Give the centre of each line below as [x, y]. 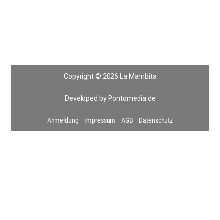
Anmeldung [63, 120]
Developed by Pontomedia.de [110, 98]
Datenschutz [156, 120]
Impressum [100, 120]
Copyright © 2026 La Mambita [110, 76]
